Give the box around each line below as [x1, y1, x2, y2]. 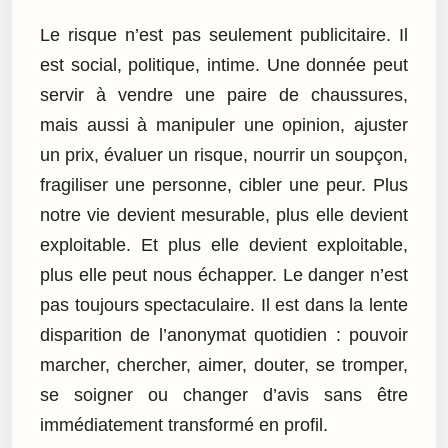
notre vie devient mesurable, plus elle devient [40, 205, 408, 226]
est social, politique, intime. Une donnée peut [40, 55, 408, 76]
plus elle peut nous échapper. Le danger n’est [40, 265, 408, 286]
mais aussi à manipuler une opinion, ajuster [40, 115, 408, 136]
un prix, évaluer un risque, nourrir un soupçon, [40, 145, 408, 166]
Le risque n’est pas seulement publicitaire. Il [40, 25, 408, 46]
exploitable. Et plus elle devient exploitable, [40, 235, 408, 256]
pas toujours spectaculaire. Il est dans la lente [40, 295, 408, 316]
